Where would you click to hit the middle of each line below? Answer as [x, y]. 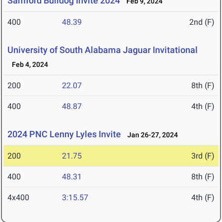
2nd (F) [202, 22]
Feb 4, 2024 [28, 65]
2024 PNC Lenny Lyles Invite [64, 134]
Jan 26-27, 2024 [150, 135]
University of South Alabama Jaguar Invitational [103, 50]
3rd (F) [203, 156]
